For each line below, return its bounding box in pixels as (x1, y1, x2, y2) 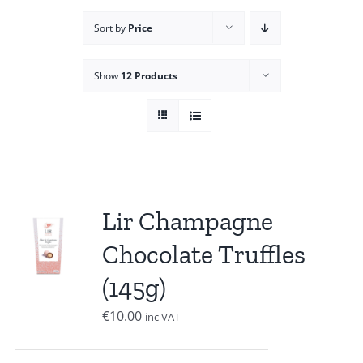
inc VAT (144, 310, 180, 324)
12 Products (120, 69, 177, 83)
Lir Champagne (101, 206, 273, 237)
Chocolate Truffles (101, 239, 305, 270)
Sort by (93, 21, 128, 35)
